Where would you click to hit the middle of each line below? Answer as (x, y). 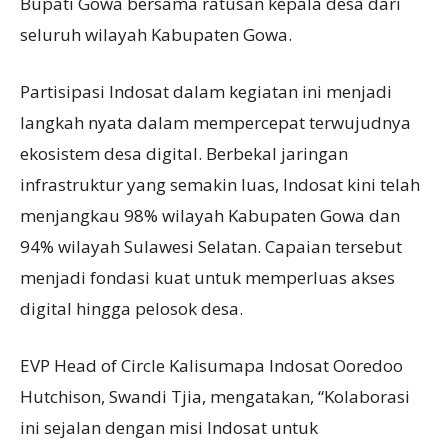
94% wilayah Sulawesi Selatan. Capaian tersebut (211, 246)
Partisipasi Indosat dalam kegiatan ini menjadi (206, 91)
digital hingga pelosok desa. (131, 308)
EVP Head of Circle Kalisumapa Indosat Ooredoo (211, 365)
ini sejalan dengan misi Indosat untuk (169, 427)
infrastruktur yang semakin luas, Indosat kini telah (220, 184)
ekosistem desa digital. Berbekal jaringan (184, 153)
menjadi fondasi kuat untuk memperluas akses (207, 277)
